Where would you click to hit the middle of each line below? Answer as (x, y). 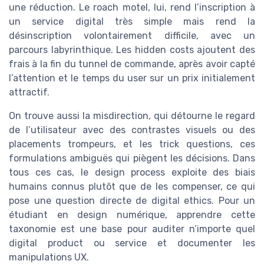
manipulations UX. (49, 257)
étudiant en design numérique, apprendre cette (132, 214)
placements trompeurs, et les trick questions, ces (132, 144)
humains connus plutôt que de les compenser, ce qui (132, 186)
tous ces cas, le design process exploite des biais (132, 172)
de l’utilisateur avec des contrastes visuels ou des (132, 130)
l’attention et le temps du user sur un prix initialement (132, 78)
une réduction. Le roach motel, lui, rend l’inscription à (132, 7)
